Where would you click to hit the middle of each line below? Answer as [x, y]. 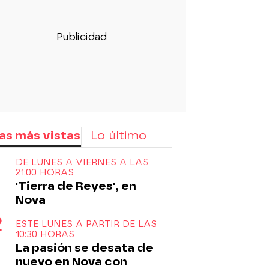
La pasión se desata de [84, 248]
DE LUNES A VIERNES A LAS [82, 162]
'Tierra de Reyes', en [76, 186]
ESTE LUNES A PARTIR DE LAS [86, 224]
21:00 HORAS [45, 173]
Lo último [119, 136]
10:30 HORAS [45, 234]
